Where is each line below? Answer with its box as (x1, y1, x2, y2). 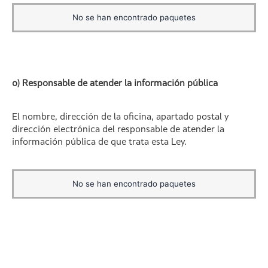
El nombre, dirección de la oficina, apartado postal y (12, 112, 229, 122)
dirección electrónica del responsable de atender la (12, 125, 224, 135)
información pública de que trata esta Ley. (12, 138, 187, 147)
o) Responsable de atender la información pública (12, 79, 220, 89)
